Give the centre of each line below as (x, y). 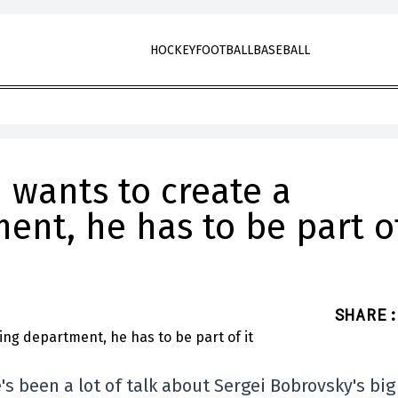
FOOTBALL (224, 50)
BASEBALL (281, 50)
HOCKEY (172, 50)
